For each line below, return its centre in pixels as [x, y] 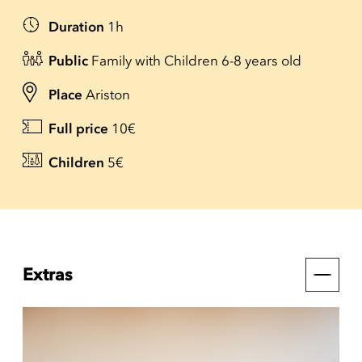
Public [68, 61]
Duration [76, 27]
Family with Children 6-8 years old [196, 61]
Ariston [108, 95]
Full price [78, 128]
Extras [48, 274]
